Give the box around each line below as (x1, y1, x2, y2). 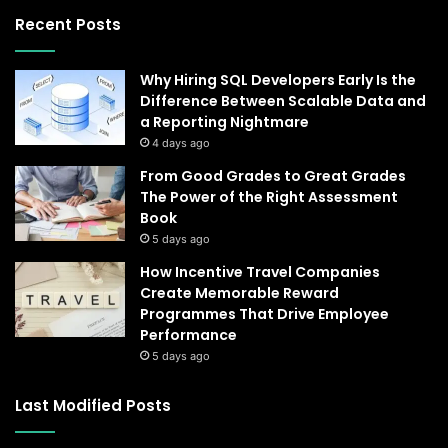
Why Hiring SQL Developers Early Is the (140, 69, 416, 90)
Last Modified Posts (15, 394, 171, 416)
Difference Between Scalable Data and (140, 90, 426, 111)
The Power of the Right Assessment (140, 186, 398, 207)
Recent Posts (15, 13, 121, 35)
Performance (140, 324, 237, 345)
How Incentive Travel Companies (140, 261, 380, 282)
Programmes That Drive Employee (140, 303, 389, 324)
